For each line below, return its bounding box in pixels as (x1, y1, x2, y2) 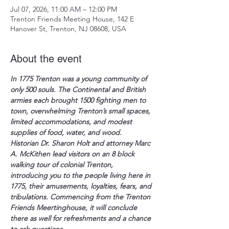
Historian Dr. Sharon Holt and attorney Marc (10, 139, 152, 148)
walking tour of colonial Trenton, (10, 160, 115, 169)
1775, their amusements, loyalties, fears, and (10, 181, 153, 191)
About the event (10, 53, 82, 65)
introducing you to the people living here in (10, 171, 152, 180)
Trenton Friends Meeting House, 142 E (10, 14, 134, 24)
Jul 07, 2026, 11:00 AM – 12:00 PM (10, 5, 117, 14)
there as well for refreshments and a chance (10, 214, 153, 223)
